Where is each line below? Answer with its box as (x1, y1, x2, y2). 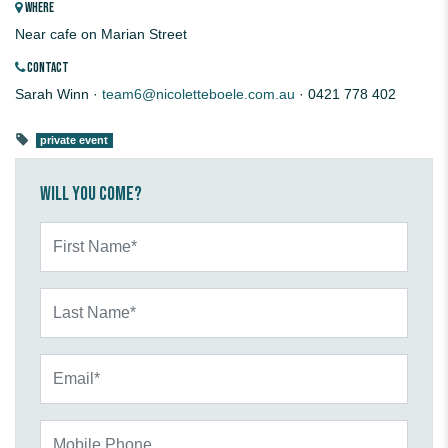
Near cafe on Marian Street (15, 26, 187, 43)
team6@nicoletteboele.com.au (102, 86, 295, 103)
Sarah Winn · (15, 86, 102, 103)
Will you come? (40, 182, 142, 207)
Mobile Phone (39, 421, 126, 438)
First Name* (39, 223, 114, 240)
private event (40, 134, 109, 147)
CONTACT (25, 60, 69, 77)
